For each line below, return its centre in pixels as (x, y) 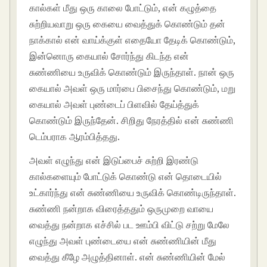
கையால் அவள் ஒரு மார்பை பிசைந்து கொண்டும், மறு (133, 89)
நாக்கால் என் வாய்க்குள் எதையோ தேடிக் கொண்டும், (133, 40)
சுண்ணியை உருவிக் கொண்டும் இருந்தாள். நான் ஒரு (132, 72)
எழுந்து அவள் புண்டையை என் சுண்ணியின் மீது (123, 241)
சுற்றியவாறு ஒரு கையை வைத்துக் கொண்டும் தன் (128, 24)
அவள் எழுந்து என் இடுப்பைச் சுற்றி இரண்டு (114, 161)
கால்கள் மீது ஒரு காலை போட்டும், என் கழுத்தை (123, 8)
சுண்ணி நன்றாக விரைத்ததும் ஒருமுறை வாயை (122, 209)
